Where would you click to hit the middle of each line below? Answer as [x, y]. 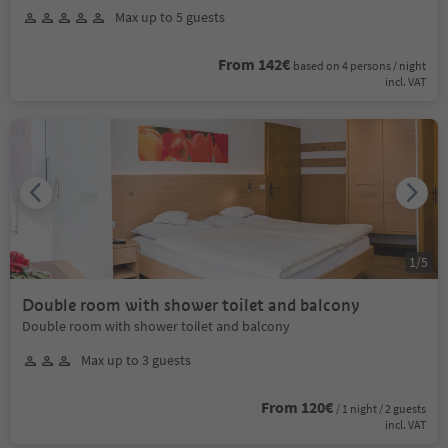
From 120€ [297, 407]
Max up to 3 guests [136, 360]
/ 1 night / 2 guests [381, 408]
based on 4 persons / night [359, 65]
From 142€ [254, 64]
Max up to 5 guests [170, 17]
